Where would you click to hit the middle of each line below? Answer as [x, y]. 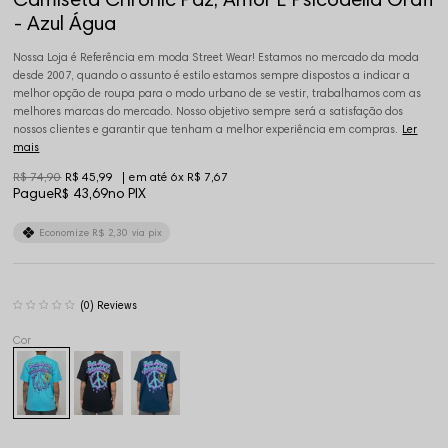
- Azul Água [65, 23]
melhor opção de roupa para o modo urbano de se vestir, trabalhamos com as [217, 93]
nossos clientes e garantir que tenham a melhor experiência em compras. [206, 129]
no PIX [127, 194]
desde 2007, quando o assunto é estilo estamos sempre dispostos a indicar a [212, 75]
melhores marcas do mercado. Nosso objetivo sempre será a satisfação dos [208, 111]
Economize [66, 233]
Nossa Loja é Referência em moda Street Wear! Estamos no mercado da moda [216, 57]
